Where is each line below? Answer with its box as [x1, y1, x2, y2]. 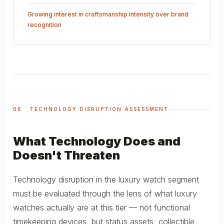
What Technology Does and [13, 133, 180, 148]
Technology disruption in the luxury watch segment [13, 174, 199, 184]
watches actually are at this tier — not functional [13, 202, 190, 212]
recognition [27, 20, 61, 28]
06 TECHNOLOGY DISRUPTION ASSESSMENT [13, 105, 169, 112]
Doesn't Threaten [13, 147, 120, 162]
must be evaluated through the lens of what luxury [13, 188, 197, 198]
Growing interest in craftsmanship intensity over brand [27, 10, 188, 18]
